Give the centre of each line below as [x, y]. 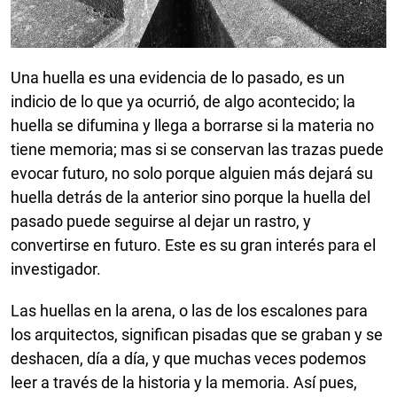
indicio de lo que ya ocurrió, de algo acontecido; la [183, 101]
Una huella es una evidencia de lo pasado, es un [178, 77]
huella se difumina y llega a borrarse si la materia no [192, 125]
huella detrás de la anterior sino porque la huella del [191, 197]
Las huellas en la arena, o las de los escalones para [189, 310]
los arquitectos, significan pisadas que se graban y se [197, 334]
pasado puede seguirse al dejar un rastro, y [161, 221]
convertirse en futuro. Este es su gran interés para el [193, 245]
